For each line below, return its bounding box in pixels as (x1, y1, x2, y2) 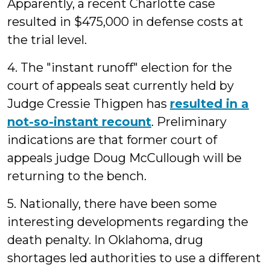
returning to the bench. (7, 169, 146, 183)
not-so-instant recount (7, 115, 151, 129)
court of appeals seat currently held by (7, 78, 234, 93)
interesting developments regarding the (7, 215, 248, 229)
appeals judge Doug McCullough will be (7, 151, 242, 165)
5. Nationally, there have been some (7, 196, 217, 211)
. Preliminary (151, 115, 227, 129)
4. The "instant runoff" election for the (7, 60, 232, 75)
